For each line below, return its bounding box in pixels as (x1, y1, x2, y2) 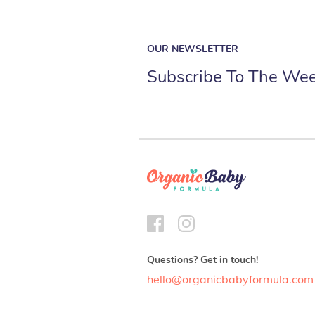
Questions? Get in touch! (147, 252, 258, 266)
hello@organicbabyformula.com (147, 271, 314, 286)
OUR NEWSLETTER (147, 41, 238, 56)
